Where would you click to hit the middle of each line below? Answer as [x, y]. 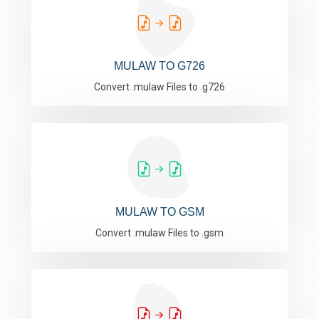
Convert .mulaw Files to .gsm [159, 233]
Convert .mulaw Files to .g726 [159, 87]
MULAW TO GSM [159, 212]
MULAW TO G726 [159, 66]
